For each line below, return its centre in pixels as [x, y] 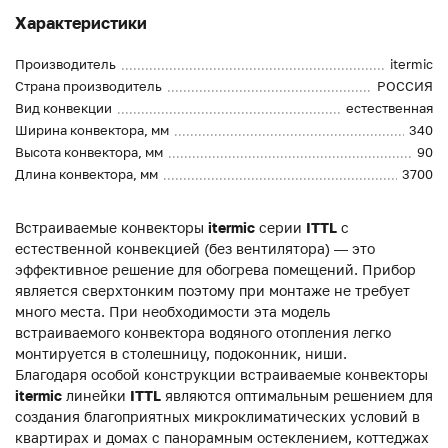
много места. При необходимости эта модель [172, 312]
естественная [389, 108]
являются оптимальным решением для [297, 396]
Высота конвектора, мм [89, 152]
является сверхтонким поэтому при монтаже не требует [212, 291]
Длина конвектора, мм [86, 174]
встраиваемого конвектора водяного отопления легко [203, 333]
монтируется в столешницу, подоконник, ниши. [181, 354]
